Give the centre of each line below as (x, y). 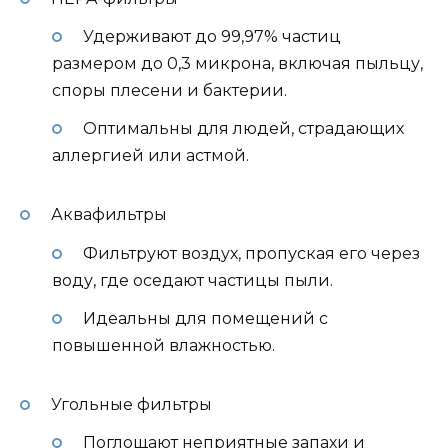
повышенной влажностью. (163, 345)
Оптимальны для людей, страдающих (243, 129)
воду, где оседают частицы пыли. (192, 280)
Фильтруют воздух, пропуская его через (251, 253)
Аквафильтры (108, 215)
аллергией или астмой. (150, 156)
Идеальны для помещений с (205, 318)
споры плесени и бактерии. (169, 91)
